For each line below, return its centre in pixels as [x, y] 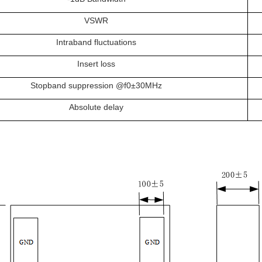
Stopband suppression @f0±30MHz [96, 85]
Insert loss [96, 64]
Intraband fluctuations [96, 42]
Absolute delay [96, 107]
